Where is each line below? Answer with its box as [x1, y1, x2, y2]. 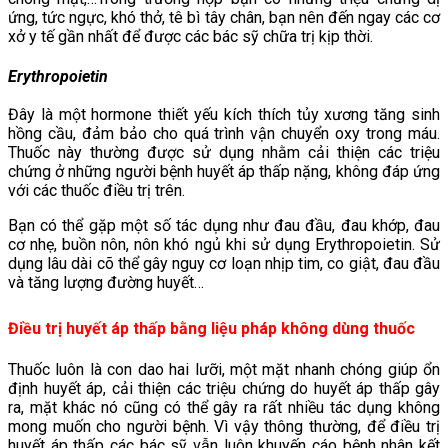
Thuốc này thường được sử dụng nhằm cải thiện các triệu [8, 143, 440, 163]
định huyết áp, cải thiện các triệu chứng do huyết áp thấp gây [8, 379, 440, 399]
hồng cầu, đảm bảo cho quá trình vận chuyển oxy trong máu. [8, 124, 440, 144]
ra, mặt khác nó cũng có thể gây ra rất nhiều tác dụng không [8, 398, 440, 418]
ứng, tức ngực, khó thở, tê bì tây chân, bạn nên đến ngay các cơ [8, 8, 440, 27]
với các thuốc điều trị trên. [8, 181, 185, 201]
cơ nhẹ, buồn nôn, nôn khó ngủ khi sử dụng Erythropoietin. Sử [8, 235, 440, 255]
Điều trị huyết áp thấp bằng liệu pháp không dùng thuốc [8, 319, 415, 339]
